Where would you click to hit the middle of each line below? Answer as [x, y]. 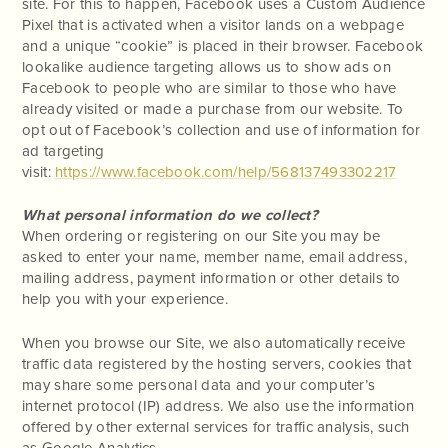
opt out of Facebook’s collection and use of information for [221, 129]
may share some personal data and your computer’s [199, 384]
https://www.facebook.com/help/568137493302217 [226, 171]
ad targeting [63, 150]
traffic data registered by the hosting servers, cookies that [216, 363]
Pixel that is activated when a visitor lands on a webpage [213, 24]
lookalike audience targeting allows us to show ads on [206, 66]
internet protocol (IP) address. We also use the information [218, 405]
